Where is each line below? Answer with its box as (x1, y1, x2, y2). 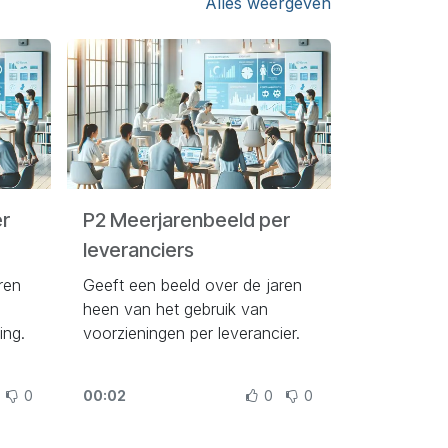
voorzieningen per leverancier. (82, 323, 300, 344)
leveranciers (82, 238, 194, 263)
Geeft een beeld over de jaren (82, 275, 302, 296)
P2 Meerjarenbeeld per (82, 208, 290, 233)
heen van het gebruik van (82, 299, 268, 320)
